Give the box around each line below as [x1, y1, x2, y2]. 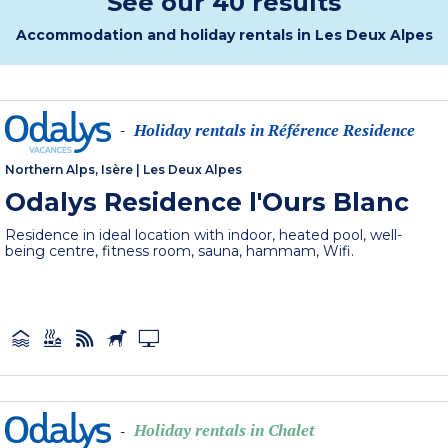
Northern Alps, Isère [5, 162, 134, 177]
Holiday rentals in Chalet [134, 419, 316, 442]
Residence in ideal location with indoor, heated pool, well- [5, 226, 403, 244]
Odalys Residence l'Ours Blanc [5, 187, 410, 217]
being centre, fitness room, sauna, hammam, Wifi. [5, 242, 355, 260]
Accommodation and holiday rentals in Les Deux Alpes [15, 26, 433, 44]
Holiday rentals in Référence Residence [134, 118, 416, 141]
